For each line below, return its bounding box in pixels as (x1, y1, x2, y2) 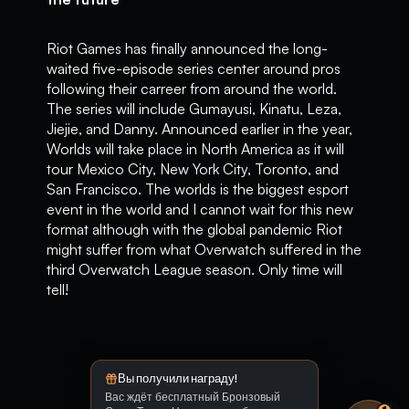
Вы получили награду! (118, 372, 237, 385)
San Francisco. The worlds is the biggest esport (47, 180, 350, 198)
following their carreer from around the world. (47, 79, 338, 98)
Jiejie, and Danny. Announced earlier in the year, (47, 120, 353, 138)
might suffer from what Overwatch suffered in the (47, 240, 362, 258)
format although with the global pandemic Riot (47, 220, 343, 238)
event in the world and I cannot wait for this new (47, 200, 354, 218)
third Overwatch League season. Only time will (47, 260, 343, 278)
